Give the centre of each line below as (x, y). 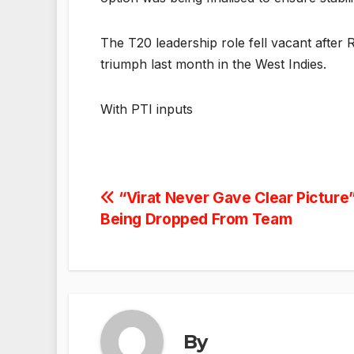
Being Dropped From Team (196, 219)
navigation (164, 236)
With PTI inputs (147, 109)
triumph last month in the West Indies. (213, 64)
